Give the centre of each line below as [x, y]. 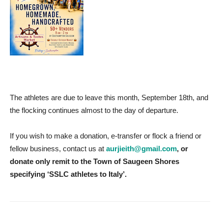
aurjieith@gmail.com [141, 149]
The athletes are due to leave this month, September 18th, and [109, 98]
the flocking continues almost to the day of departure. [94, 110]
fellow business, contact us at [58, 149]
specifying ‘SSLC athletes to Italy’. [68, 174]
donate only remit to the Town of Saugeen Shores [95, 162]
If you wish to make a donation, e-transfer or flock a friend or [106, 136]
